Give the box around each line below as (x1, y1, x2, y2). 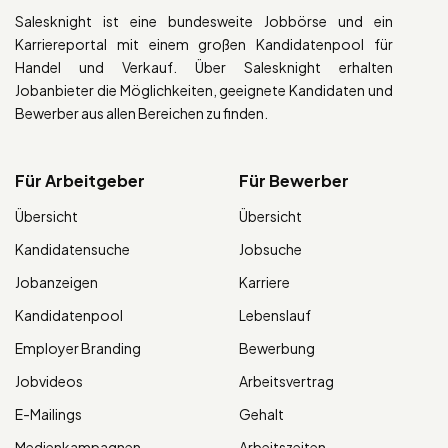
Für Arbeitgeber (15, 169, 145, 191)
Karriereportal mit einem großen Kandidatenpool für (15, 34, 393, 53)
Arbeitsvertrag (239, 371, 334, 390)
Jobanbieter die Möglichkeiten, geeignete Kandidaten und (15, 80, 393, 99)
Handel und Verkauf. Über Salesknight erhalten (15, 57, 393, 76)
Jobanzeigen (15, 272, 98, 291)
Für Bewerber (239, 169, 349, 191)
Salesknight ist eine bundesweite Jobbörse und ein (15, 11, 393, 30)
